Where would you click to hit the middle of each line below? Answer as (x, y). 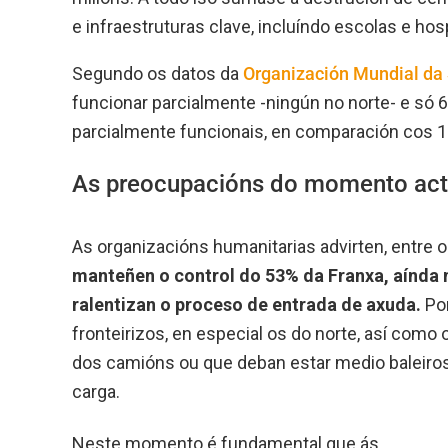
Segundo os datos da (157, 73)
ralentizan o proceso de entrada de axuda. (246, 304)
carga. (96, 391)
